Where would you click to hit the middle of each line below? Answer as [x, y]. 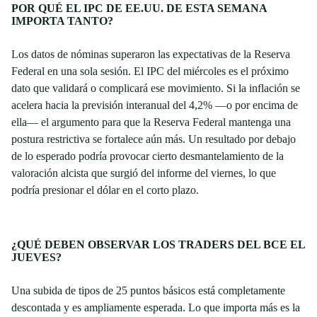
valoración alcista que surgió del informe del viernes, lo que [144, 173]
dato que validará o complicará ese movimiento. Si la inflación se [156, 88]
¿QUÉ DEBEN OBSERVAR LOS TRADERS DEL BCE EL [158, 245]
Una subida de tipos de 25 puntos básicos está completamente [148, 291]
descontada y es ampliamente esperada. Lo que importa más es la [156, 308]
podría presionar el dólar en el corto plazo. [105, 190]
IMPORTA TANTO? [62, 21]
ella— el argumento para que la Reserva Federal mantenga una [151, 122]
